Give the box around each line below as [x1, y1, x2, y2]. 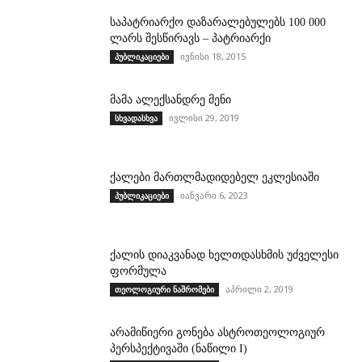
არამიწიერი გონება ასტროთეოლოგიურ [110, 326, 325, 339]
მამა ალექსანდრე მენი [110, 94, 231, 107]
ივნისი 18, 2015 [180, 50, 246, 63]
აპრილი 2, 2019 [225, 283, 293, 296]
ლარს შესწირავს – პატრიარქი [110, 32, 271, 45]
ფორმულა [110, 265, 166, 278]
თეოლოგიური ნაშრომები [115, 284, 214, 296]
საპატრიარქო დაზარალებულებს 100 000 [110, 16, 326, 29]
